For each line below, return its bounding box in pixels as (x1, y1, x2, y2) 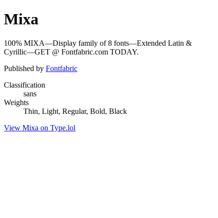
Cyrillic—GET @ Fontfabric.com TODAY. (4, 47, 139, 56)
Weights (4, 98, 29, 107)
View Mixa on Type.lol (4, 123, 75, 132)
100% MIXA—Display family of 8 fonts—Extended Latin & (4, 38, 192, 47)
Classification (4, 80, 45, 89)
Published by (4, 64, 46, 73)
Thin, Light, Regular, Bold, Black (23, 107, 127, 115)
